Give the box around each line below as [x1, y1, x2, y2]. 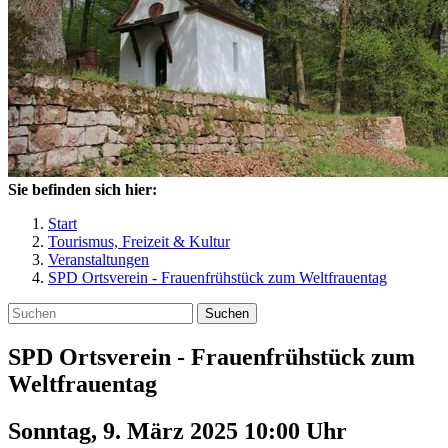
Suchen [205, 306, 249, 321]
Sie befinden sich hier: [8, 181, 157, 198]
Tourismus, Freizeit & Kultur [48, 233, 230, 250]
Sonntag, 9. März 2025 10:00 [8, 417, 306, 444]
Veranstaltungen [48, 251, 149, 268]
